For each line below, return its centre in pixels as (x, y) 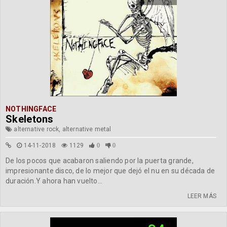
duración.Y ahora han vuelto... (54, 181)
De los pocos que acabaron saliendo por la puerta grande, (100, 161)
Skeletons (30, 119)
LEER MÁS (202, 196)
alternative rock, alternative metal (62, 129)
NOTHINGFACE (31, 109)
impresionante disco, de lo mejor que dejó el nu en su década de (110, 171)
